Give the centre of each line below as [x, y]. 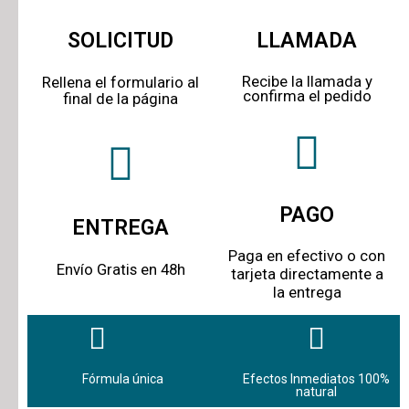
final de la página [121, 99]
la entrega [307, 292]
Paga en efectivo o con [307, 255]
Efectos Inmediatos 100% [316, 378]
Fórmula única [123, 378]
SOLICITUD [121, 41]
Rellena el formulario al [121, 83]
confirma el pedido [307, 96]
